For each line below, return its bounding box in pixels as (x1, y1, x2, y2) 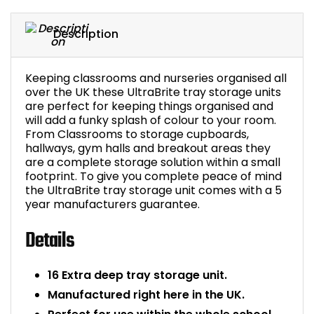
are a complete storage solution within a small (25, 154, 280, 170)
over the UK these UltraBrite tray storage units (25, 84, 281, 100)
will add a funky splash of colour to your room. (25, 112, 276, 128)
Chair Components (211, 156, 308, 170)
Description (53, 26, 118, 43)
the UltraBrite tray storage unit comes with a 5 (25, 182, 282, 198)
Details (25, 226, 74, 257)
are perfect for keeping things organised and (25, 98, 273, 114)
